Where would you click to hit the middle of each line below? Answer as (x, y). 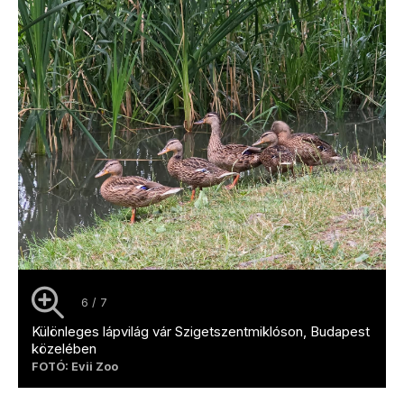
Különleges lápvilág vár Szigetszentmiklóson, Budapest (201, 331)
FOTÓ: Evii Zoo (75, 366)
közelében (64, 348)
